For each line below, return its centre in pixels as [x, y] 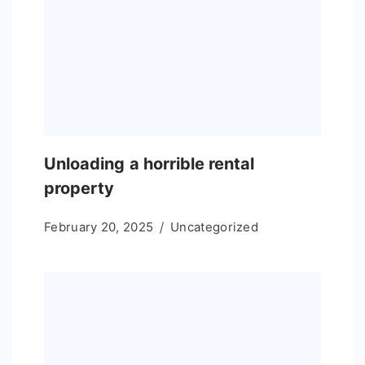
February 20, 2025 [99, 227]
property [79, 189]
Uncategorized [215, 227]
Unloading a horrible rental [150, 164]
